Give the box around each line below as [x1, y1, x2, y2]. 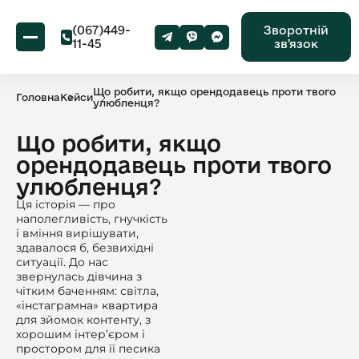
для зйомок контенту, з [16, 313, 151, 327]
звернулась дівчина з [16, 269, 142, 284]
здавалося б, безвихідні [16, 240, 154, 255]
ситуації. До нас [16, 255, 108, 269]
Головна [16, 91, 60, 103]
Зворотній [264, 23, 329, 37]
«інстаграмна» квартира [16, 298, 158, 313]
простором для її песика [16, 341, 160, 356]
